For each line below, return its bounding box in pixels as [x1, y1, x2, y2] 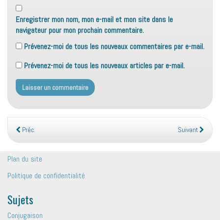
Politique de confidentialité [7, 170, 85, 181]
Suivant [178, 126, 199, 135]
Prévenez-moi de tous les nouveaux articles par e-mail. [24, 60, 185, 71]
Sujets [7, 191, 33, 208]
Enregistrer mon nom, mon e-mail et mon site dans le [16, 14, 173, 25]
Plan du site [7, 154, 42, 165]
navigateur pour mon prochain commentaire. [16, 25, 144, 36]
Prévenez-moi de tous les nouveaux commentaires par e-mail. [24, 41, 204, 52]
